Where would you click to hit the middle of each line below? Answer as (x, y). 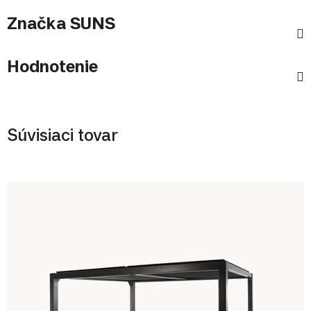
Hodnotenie (52, 66)
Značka (36, 23)
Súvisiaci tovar (62, 135)
